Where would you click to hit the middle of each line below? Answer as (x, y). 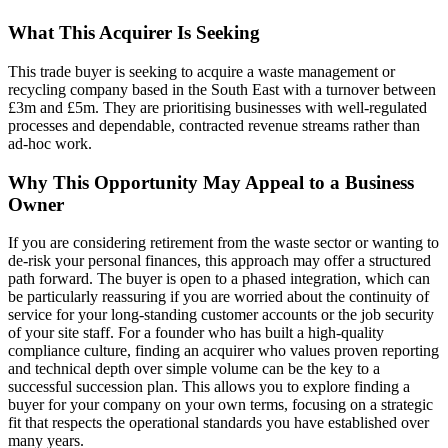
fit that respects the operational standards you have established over (218, 423)
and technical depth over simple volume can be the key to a (194, 369)
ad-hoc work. (50, 143)
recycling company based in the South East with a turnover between (222, 89)
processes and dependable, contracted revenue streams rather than (214, 125)
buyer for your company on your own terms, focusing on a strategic (220, 405)
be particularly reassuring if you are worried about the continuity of (218, 297)
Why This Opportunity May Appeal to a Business (211, 182)
